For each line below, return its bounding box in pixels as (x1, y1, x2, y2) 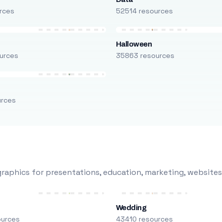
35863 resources (115, 51, 174, 60)
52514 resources (115, 6, 173, 15)
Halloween (115, 40, 152, 48)
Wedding (115, 204, 147, 212)
